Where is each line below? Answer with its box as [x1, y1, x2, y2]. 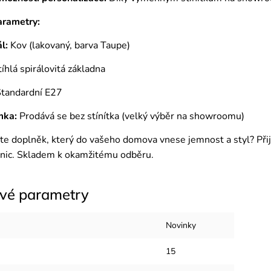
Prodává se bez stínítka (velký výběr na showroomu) [17, 109, 244, 123]
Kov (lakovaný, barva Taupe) [8, 38, 130, 52]
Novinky [166, 219, 196, 231]
